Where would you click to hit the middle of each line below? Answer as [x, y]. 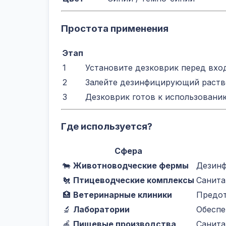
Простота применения [115, 29]
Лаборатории [101, 210]
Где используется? [107, 127]
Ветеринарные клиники [123, 195]
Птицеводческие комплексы [134, 180]
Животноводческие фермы [131, 166]
